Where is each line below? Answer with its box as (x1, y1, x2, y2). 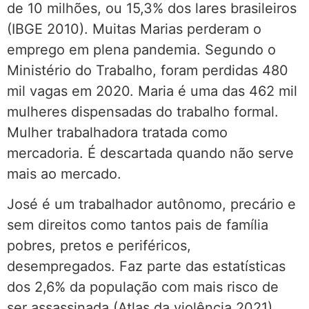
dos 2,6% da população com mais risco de (7, 279, 279, 296)
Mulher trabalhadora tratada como (7, 123, 228, 141)
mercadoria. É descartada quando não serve (7, 144, 294, 161)
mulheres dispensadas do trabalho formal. (7, 103, 279, 120)
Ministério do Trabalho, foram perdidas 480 (7, 61, 288, 79)
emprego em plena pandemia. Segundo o (7, 41, 276, 58)
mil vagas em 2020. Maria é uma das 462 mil (7, 82, 297, 99)
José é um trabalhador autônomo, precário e (7, 196, 296, 213)
